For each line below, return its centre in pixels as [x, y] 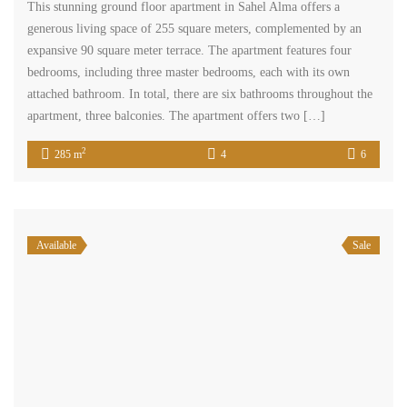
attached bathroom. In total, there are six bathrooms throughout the [200, 94]
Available [56, 245]
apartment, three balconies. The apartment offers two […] [176, 115]
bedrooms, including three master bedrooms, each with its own [189, 72]
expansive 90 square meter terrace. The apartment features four [189, 50]
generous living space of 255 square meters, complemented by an [194, 28]
